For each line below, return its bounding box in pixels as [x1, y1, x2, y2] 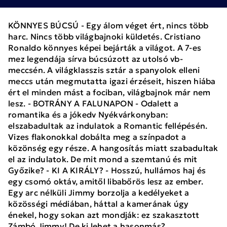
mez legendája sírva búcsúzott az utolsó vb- [8, 54, 183, 64]
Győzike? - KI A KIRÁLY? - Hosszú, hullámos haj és [8, 165, 206, 175]
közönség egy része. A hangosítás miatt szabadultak [8, 143, 218, 153]
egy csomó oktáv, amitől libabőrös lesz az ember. [8, 176, 203, 186]
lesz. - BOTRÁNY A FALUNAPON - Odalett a [8, 98, 178, 108]
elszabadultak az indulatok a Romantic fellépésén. [8, 121, 208, 131]
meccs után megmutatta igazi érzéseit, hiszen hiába [8, 76, 216, 86]
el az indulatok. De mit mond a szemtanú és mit [8, 154, 198, 164]
